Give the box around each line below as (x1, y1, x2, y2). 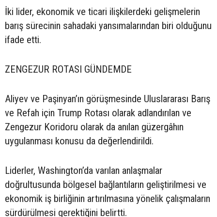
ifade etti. (5, 34, 41, 46)
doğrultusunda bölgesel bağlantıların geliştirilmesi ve (5, 179, 206, 191)
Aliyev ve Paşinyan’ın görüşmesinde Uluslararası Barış (5, 93, 210, 105)
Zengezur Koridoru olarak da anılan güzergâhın (5, 121, 184, 133)
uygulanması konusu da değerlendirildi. (5, 135, 154, 147)
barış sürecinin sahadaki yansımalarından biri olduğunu (5, 20, 212, 32)
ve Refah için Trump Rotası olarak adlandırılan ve (5, 107, 191, 119)
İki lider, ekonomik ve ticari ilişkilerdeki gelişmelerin (5, 6, 200, 18)
